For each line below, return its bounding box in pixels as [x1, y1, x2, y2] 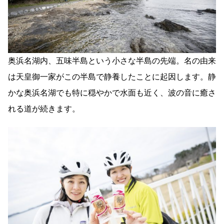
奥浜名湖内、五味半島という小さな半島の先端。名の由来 [8, 56, 216, 66]
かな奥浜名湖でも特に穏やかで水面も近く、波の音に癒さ [8, 88, 216, 98]
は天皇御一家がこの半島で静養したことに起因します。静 [8, 72, 216, 82]
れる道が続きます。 [8, 104, 80, 114]
